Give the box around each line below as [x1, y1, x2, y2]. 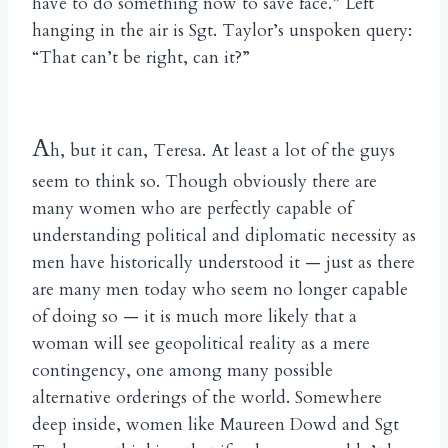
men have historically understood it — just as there [32, 250, 415, 274]
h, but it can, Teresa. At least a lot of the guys [50, 138, 395, 162]
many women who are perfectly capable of [32, 196, 352, 220]
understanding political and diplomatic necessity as [32, 223, 416, 247]
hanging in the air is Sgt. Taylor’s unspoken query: [32, 18, 412, 42]
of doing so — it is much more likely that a [32, 304, 357, 328]
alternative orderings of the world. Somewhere [32, 385, 382, 409]
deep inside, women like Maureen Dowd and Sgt [32, 412, 399, 436]
